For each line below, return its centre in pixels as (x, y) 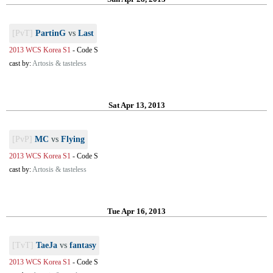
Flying (73, 139)
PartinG (51, 33)
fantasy (83, 245)
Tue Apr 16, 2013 (136, 211)
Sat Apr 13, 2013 (136, 105)
